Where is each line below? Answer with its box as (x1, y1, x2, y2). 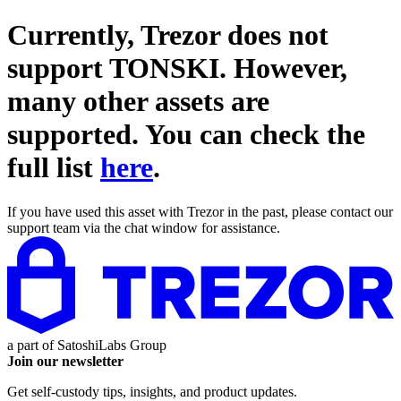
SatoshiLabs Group (57, 337, 166, 353)
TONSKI (109, 52, 219, 85)
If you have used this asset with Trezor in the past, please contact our (7, 203, 393, 219)
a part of (7, 337, 57, 353)
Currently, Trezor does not (7, 19, 328, 52)
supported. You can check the (7, 118, 365, 151)
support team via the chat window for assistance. (7, 219, 280, 235)
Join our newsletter (7, 353, 124, 369)
